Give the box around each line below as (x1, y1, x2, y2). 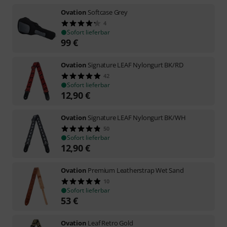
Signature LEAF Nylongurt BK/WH (88, 112, 186, 122)
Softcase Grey (88, 7, 128, 17)
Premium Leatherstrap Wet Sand (88, 165, 184, 175)
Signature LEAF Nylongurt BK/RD (88, 60, 183, 69)
